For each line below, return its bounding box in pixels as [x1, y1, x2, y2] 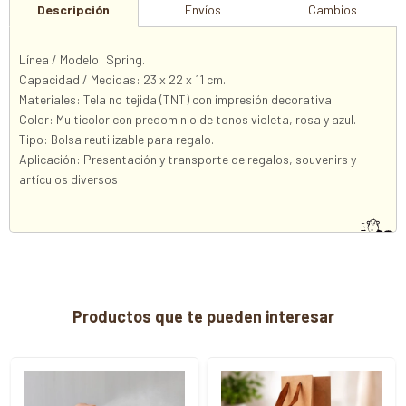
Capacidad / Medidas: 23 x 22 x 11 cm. [19, 72, 226, 87]
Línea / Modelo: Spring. [19, 52, 145, 67]
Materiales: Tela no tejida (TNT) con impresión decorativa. [19, 92, 334, 107]
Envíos [184, 2, 221, 17]
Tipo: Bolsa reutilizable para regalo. [19, 131, 214, 147]
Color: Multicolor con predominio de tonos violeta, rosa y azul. [19, 111, 356, 127]
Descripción [37, 2, 111, 17]
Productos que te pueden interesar [72, 306, 334, 326]
